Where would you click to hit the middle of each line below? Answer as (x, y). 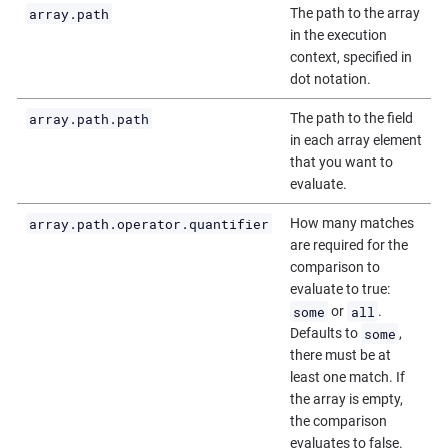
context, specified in (350, 57)
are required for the (348, 245)
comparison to (334, 267)
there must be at (340, 355)
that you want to (341, 162)
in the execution (338, 35)
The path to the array (354, 13)
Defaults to (325, 333)
